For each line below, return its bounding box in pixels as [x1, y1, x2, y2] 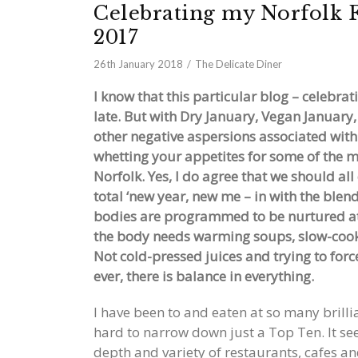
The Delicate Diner [195, 57, 282, 70]
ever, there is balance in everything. [93, 266, 314, 285]
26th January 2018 [93, 57, 183, 70]
